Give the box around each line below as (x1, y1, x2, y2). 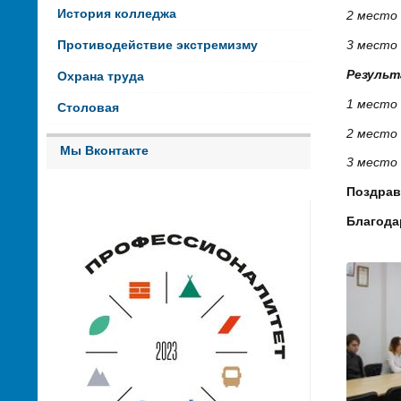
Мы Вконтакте (60, 143, 149, 158)
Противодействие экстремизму (56, 38, 258, 52)
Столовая (56, 100, 119, 115)
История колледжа (56, 6, 176, 21)
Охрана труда (56, 69, 144, 83)
